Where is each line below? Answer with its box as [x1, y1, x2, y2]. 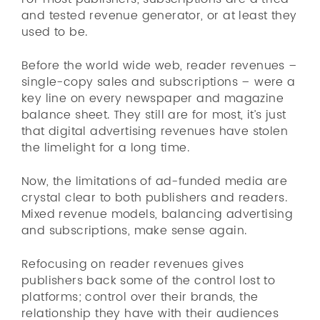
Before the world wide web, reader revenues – [21, 56, 298, 75]
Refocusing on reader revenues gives [21, 255, 244, 274]
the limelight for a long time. [21, 139, 189, 157]
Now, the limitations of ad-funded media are [21, 172, 288, 191]
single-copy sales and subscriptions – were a [21, 73, 296, 91]
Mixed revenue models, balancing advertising [21, 205, 294, 224]
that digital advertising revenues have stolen [21, 122, 288, 141]
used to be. [21, 23, 88, 41]
